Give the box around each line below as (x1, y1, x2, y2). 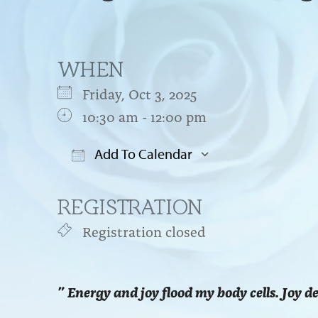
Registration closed (82, 220, 206, 241)
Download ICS (82, 172, 172, 192)
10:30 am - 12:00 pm (82, 105, 207, 126)
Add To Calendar (91, 144, 192, 163)
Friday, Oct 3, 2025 (82, 82, 211, 103)
